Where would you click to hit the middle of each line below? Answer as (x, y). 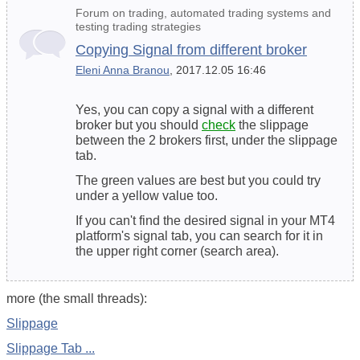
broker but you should (139, 125)
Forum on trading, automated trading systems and (203, 12)
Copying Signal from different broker (191, 49)
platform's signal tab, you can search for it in (199, 235)
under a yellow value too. (147, 195)
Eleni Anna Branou (123, 70)
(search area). (238, 251)
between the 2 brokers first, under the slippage (207, 140)
